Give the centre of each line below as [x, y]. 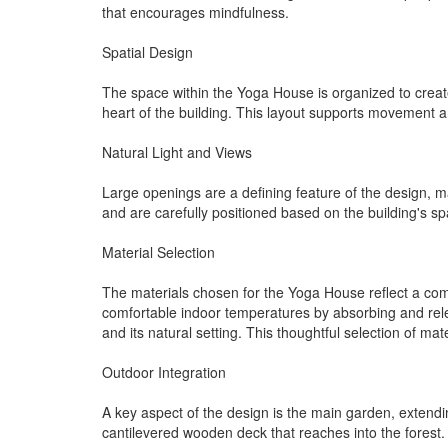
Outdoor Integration [164, 371]
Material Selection [158, 251]
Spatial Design [147, 51]
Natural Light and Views [177, 151]
